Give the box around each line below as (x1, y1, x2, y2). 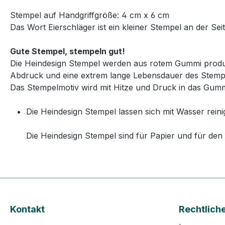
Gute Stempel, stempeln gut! (10, 46, 125, 56)
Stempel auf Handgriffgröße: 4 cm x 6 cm (10, 10, 169, 20)
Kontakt (10, 204, 45, 214)
